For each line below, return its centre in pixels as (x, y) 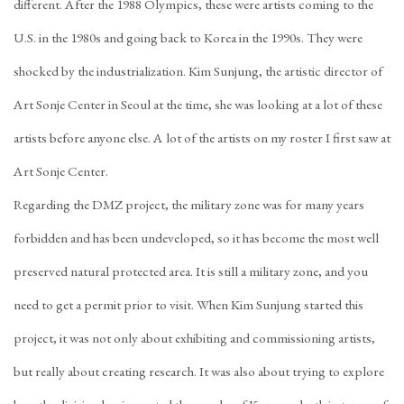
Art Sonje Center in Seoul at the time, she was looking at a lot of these (198, 105)
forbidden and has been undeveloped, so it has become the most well (196, 238)
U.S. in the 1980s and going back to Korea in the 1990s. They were (188, 38)
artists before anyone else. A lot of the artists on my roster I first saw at (202, 138)
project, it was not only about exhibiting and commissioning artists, (194, 338)
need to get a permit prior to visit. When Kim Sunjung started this (188, 305)
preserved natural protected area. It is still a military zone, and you (191, 271)
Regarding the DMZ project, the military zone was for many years (189, 205)
